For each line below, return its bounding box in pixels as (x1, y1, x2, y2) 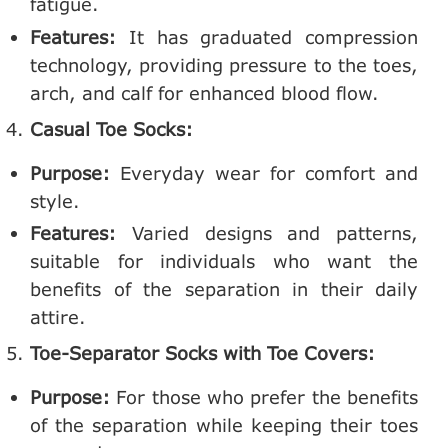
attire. (30, 306, 86, 329)
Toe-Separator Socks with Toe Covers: (30, 342, 375, 365)
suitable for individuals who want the (30, 250, 418, 273)
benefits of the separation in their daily (30, 278, 418, 301)
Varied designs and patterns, (116, 222, 418, 245)
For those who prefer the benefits (110, 386, 418, 409)
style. (30, 189, 80, 212)
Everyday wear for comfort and (110, 161, 418, 184)
